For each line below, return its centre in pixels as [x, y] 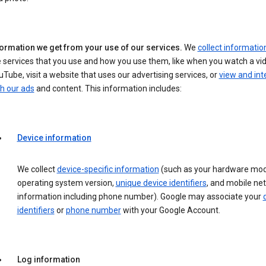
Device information [54, 138]
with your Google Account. [170, 210]
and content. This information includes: [108, 89]
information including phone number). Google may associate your [140, 197]
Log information [48, 260]
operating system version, [66, 183]
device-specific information [108, 170]
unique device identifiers [161, 183]
